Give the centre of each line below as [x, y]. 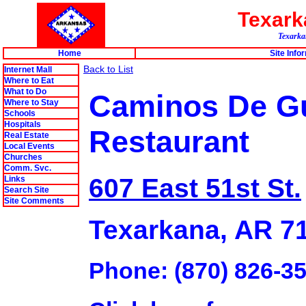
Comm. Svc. [28, 168]
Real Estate [27, 135]
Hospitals [23, 124]
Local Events [29, 146]
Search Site [27, 190]
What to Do [25, 92]
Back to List [108, 69]
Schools [20, 113]
